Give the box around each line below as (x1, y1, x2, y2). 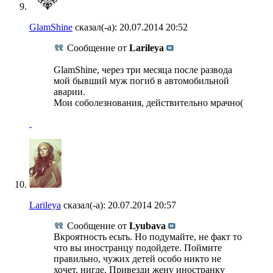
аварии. (54, 86, 85, 97)
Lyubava (129, 220, 166, 231)
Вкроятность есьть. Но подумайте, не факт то (54, 231, 242, 242)
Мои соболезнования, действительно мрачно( (54, 97, 243, 108)
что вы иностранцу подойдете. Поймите (54, 242, 222, 253)
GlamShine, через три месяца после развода (54, 64, 232, 75)
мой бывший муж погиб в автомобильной (54, 75, 229, 86)
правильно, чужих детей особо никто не (54, 253, 221, 264)
